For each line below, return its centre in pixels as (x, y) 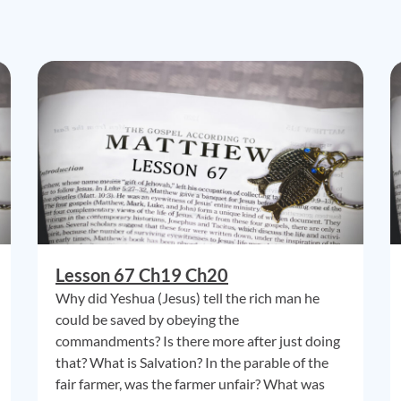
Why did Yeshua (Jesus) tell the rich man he (188, 298)
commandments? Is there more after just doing (198, 341)
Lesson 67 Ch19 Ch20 (142, 275)
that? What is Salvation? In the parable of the (192, 362)
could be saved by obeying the (147, 319)
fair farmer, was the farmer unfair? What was (190, 384)
